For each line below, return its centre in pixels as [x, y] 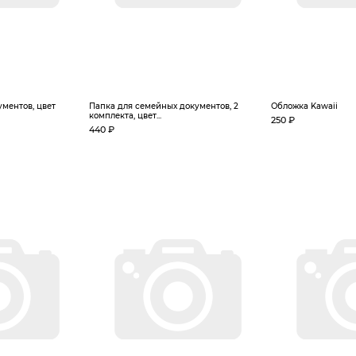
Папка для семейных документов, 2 [164, 106]
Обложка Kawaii [304, 106]
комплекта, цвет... [125, 116]
